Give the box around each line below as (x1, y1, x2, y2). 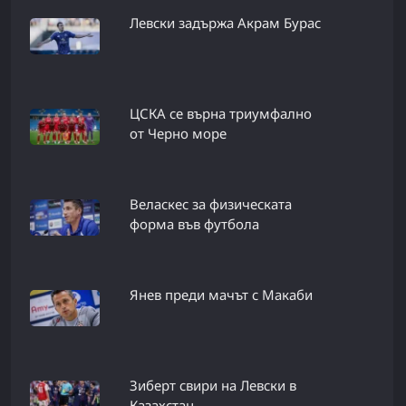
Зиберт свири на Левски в (129, 376, 296, 395)
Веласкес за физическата (129, 195, 292, 214)
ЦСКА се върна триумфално (129, 104, 312, 123)
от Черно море (129, 124, 227, 143)
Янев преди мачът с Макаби (129, 285, 313, 304)
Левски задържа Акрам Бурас (129, 14, 321, 33)
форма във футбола (129, 215, 259, 234)
